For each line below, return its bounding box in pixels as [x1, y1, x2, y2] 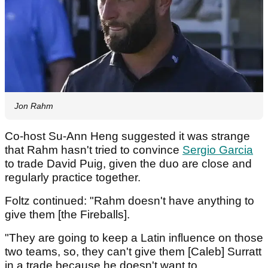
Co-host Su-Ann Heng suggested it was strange [5, 129, 250, 142]
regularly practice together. [5, 170, 144, 184]
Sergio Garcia [182, 143, 253, 156]
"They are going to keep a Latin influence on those [5, 231, 263, 244]
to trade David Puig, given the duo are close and [5, 157, 252, 170]
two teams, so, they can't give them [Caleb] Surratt [5, 245, 261, 258]
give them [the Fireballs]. [5, 208, 133, 221]
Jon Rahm [14, 100, 53, 111]
